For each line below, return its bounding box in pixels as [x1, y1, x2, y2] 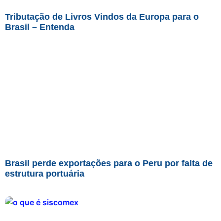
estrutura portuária [5, 168, 84, 179]
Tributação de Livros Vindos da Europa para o [5, 11, 199, 22]
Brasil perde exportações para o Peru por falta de [5, 158, 213, 168]
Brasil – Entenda [5, 22, 74, 32]
